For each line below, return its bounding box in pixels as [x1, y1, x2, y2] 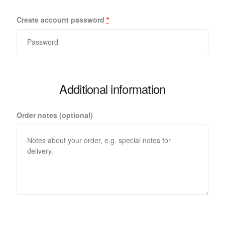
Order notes [17, 110, 59, 120]
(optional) [59, 110, 93, 120]
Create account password [17, 15, 106, 25]
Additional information [59, 80, 166, 97]
